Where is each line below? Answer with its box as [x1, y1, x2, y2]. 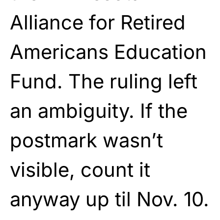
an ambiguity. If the [10, 98, 188, 123]
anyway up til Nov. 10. [10, 187, 209, 211]
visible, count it [10, 157, 150, 182]
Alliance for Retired [10, 10, 186, 34]
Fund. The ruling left [10, 69, 197, 93]
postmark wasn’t [10, 128, 163, 152]
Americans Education [10, 39, 207, 64]
